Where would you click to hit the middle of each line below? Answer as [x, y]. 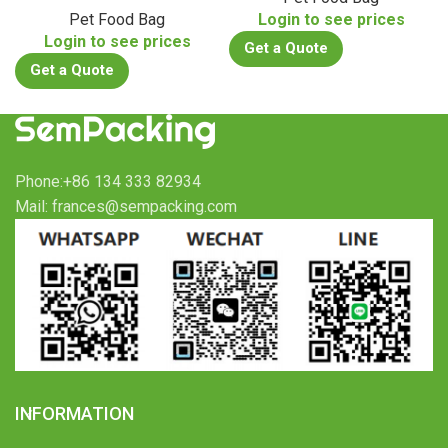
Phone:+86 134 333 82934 [108, 182]
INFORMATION [74, 413]
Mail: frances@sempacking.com [126, 207]
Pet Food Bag [117, 20]
